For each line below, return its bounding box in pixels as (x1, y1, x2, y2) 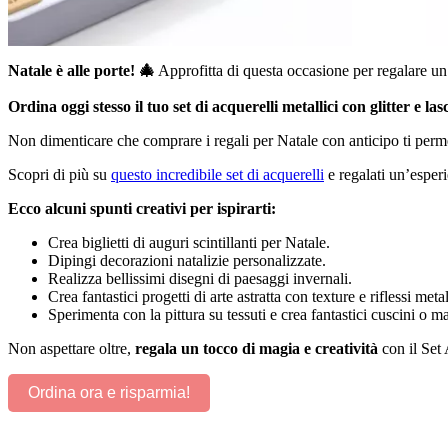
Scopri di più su (8, 166, 111, 184)
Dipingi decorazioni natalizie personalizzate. (48, 252, 326, 270)
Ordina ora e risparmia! (28, 384, 190, 402)
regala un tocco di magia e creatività (135, 340, 378, 358)
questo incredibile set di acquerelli (111, 166, 324, 184)
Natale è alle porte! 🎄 (8, 62, 155, 80)
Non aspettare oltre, (8, 340, 135, 358)
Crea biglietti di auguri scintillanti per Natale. (48, 234, 330, 252)
